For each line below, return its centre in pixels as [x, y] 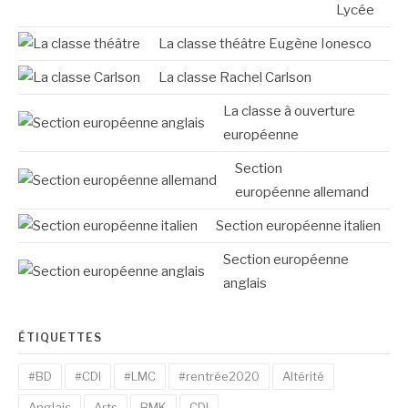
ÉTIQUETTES [60, 338]
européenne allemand [302, 193]
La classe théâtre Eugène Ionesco [265, 44]
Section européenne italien [298, 226]
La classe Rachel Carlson [235, 78]
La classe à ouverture [289, 112]
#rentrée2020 [219, 377]
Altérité [303, 377]
